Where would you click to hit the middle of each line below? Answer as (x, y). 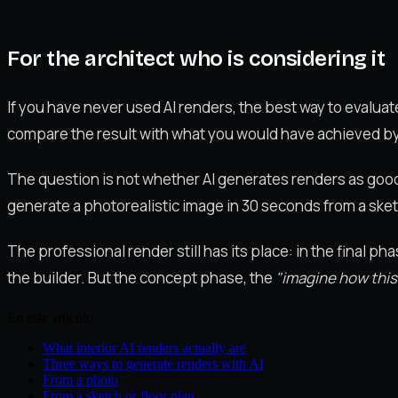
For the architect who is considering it (196, 58)
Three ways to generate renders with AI (153, 364)
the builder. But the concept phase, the (141, 278)
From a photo (80, 380)
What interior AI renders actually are (144, 348)
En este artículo (50, 318)
